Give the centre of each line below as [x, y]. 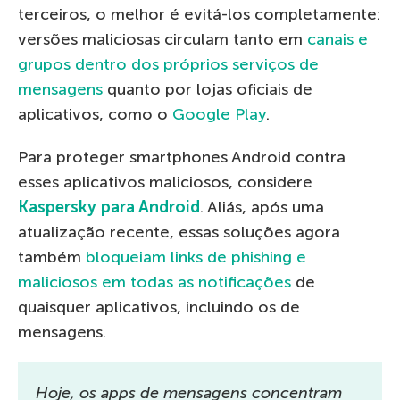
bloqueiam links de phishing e [196, 257]
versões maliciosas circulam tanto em [162, 39]
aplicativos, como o [95, 114]
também [52, 257]
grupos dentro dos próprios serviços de [168, 64]
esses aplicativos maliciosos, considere [165, 182]
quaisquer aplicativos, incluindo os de [159, 307]
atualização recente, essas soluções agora [179, 232]
